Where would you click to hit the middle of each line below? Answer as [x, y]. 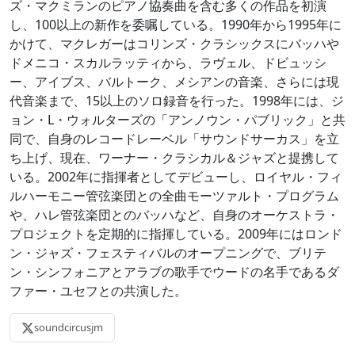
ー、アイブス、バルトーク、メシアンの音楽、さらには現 [174, 82]
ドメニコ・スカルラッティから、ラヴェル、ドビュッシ [168, 63]
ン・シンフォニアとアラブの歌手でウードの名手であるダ [174, 272]
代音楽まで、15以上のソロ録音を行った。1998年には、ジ [177, 101]
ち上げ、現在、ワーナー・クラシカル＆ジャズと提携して [174, 158]
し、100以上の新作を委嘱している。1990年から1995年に [176, 25]
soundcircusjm [69, 327]
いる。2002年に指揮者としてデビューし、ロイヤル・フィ [176, 177]
